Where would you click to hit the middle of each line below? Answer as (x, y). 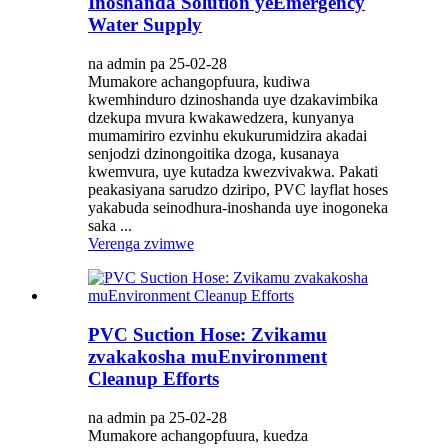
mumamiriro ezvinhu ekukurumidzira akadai (227, 136)
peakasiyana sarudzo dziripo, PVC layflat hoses (238, 190)
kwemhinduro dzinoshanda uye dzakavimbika (233, 100)
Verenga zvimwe (141, 244)
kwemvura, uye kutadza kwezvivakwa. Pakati (233, 172)
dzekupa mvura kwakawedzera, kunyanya (221, 118)
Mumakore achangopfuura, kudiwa (199, 82)
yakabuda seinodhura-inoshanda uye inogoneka (238, 208)
